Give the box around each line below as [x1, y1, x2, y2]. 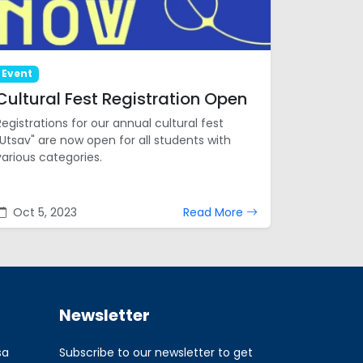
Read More [183, 204, 246, 221]
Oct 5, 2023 [10, 204, 77, 221]
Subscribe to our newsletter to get [59, 344, 253, 361]
